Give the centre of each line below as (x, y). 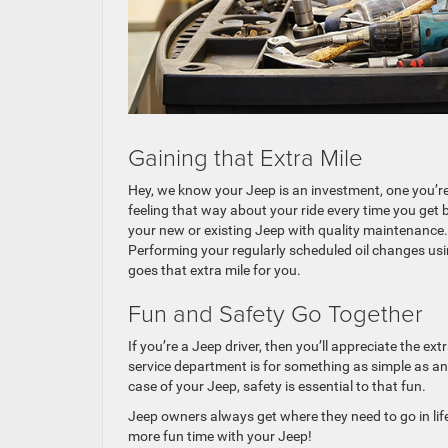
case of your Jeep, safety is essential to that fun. (277, 386)
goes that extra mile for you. (214, 270)
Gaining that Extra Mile (245, 157)
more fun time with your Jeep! (220, 436)
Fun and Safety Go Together (275, 313)
